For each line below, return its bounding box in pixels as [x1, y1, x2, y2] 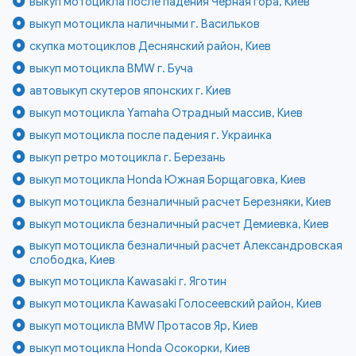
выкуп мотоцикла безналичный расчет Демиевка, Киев [29, 216, 330, 231]
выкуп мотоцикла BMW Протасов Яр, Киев [29, 318, 259, 333]
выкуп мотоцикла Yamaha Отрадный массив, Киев [29, 105, 304, 120]
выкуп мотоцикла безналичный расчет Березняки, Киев [29, 194, 332, 209]
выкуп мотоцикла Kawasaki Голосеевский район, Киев [29, 296, 323, 311]
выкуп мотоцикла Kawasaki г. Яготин [29, 273, 227, 288]
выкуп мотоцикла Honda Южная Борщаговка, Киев [29, 172, 307, 187]
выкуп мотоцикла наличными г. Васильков [29, 16, 261, 31]
